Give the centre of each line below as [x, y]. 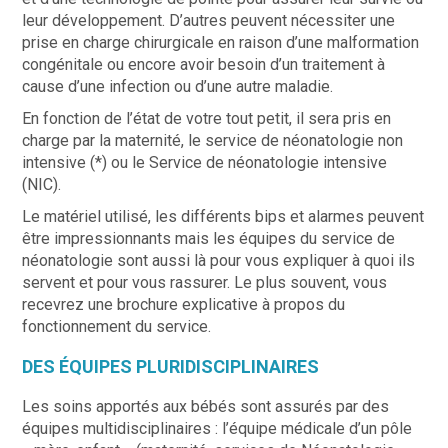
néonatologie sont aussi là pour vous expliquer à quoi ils [219, 260]
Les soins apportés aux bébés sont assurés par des [206, 406]
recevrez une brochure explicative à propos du [184, 304]
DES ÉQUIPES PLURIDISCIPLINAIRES [171, 366]
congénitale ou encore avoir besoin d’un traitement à [204, 64]
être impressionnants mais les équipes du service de [209, 238]
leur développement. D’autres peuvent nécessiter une [209, 20]
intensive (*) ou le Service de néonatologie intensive [205, 162]
